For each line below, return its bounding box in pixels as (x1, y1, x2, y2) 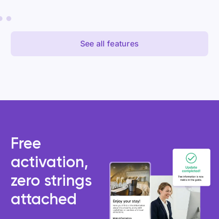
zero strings (11, 171, 92, 190)
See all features (80, 39, 139, 49)
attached (11, 190, 77, 209)
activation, (11, 153, 88, 172)
